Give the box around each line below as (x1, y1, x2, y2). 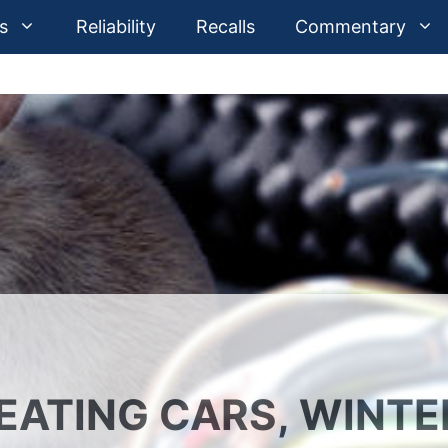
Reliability (76, 16, 156, 37)
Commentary (295, 16, 406, 37)
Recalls (196, 16, 255, 37)
